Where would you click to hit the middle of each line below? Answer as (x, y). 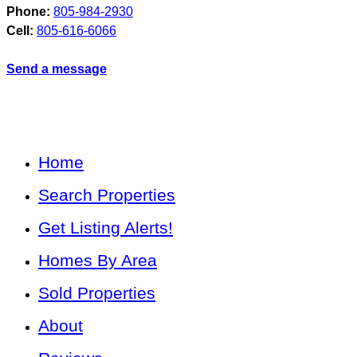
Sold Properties (97, 292)
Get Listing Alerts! (106, 227)
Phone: (28, 11)
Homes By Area (98, 260)
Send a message (57, 69)
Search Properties (107, 194)
